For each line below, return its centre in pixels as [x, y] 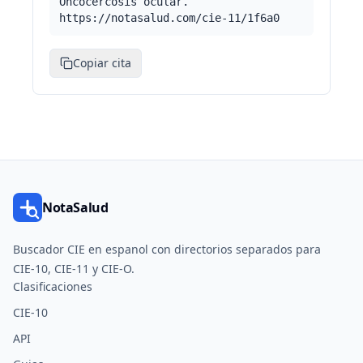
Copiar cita [102, 63]
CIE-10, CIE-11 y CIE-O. [74, 269]
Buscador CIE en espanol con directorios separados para [167, 249]
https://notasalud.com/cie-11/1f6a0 [169, 18]
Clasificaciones [53, 286]
